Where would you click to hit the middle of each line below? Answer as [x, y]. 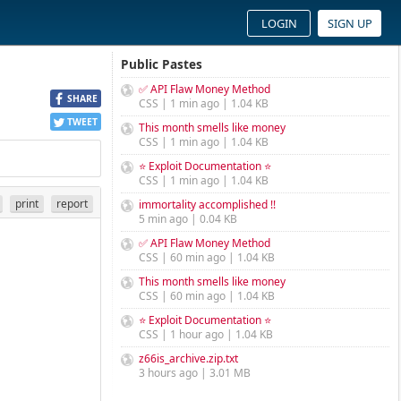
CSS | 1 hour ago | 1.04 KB [206, 334]
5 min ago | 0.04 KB [188, 219]
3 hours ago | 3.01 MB [195, 373]
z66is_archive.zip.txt [188, 358]
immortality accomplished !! [207, 205]
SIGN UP [350, 23]
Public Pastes [162, 64]
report [72, 203]
